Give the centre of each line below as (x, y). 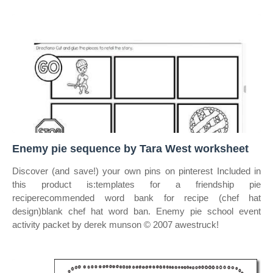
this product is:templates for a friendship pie (136, 184)
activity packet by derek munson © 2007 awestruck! (115, 225)
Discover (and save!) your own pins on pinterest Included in (136, 171)
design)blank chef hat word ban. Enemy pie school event (136, 211)
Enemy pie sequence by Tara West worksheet (130, 149)
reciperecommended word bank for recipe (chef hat (136, 198)
